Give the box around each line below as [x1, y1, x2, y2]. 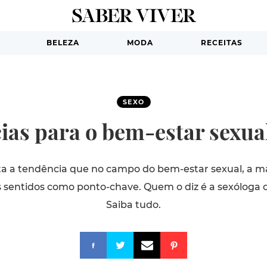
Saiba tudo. [106, 199, 161, 210]
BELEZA [46, 38, 79, 47]
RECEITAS [200, 38, 243, 47]
